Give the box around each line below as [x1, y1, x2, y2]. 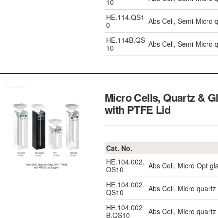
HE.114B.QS [106, 35, 145, 45]
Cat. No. [106, 143, 132, 153]
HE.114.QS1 [106, 12, 145, 22]
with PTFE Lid [105, 102, 171, 117]
